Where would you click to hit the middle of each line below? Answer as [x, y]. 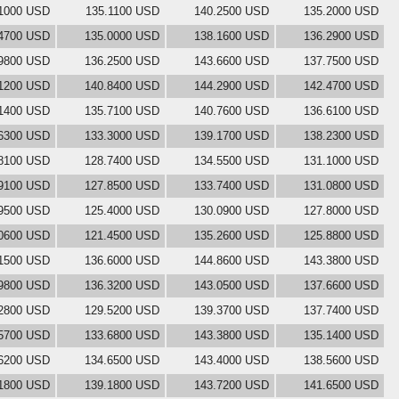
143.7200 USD [232, 385]
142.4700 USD [341, 85]
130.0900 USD [232, 210]
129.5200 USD [122, 310]
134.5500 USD [232, 160]
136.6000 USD [122, 260]
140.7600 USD [232, 110]
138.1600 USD [232, 36]
